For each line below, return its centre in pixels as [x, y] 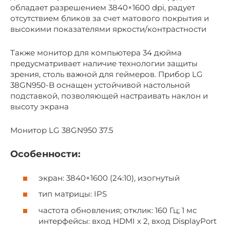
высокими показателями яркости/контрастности [108, 29]
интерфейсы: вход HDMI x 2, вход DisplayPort [128, 221]
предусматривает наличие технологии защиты [104, 63]
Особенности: [45, 154]
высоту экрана [40, 107]
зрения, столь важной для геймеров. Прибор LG [107, 74]
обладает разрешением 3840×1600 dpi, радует [103, 7]
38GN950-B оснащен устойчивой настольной [100, 85]
